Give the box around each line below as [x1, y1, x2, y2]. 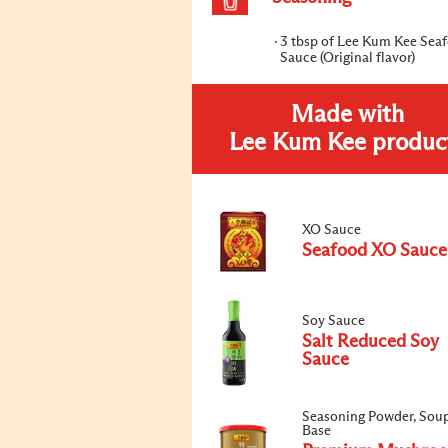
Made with [290, 103, 404, 127]
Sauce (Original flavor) [280, 51, 415, 65]
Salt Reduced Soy [302, 333, 439, 351]
